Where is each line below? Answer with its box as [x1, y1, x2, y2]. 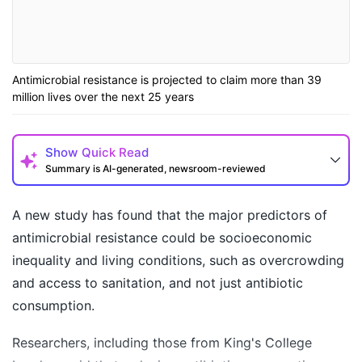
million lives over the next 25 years [12, 90, 194, 104]
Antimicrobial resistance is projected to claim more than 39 [12, 73, 322, 87]
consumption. [12, 297, 95, 314]
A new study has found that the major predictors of [12, 207, 327, 224]
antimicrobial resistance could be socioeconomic [12, 229, 312, 246]
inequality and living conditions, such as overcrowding [12, 252, 344, 269]
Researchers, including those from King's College [12, 335, 312, 351]
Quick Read [82, 145, 149, 161]
